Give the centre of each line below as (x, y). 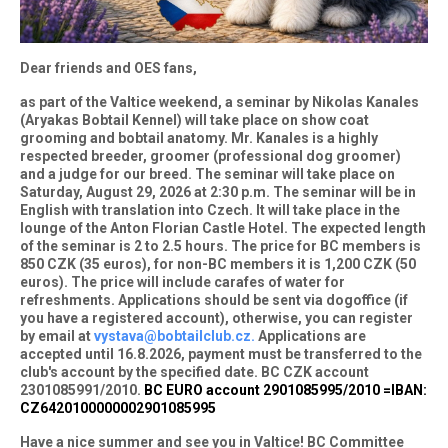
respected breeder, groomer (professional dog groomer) (210, 156)
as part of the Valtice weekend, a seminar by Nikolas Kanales (219, 102)
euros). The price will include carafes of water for (182, 282)
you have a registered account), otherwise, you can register (216, 318)
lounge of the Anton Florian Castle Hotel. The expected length (223, 228)
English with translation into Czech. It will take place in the (210, 210)
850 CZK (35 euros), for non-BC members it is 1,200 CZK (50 (218, 264)
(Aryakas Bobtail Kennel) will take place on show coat (194, 120)
